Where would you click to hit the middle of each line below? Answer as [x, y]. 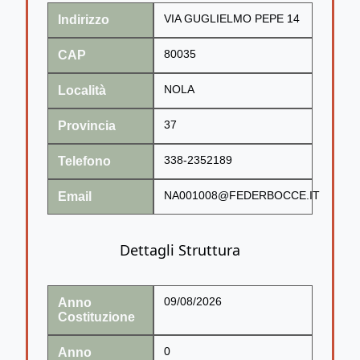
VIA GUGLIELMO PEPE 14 [232, 18]
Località [82, 90]
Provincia [87, 125]
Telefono [84, 161]
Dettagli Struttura [180, 250]
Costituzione [96, 317]
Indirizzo [84, 19]
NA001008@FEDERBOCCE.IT [242, 195]
